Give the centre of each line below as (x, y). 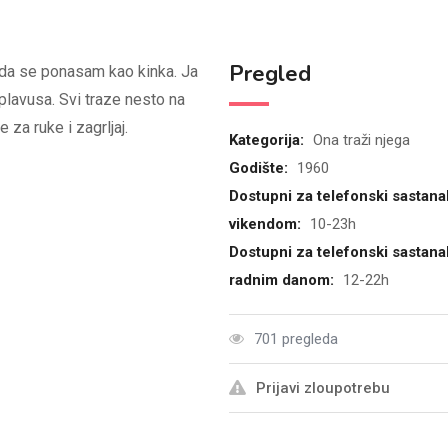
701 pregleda (295, 339)
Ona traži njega (361, 140)
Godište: (260, 168)
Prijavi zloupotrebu (322, 388)
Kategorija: (268, 140)
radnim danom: (283, 280)
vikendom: (266, 224)
